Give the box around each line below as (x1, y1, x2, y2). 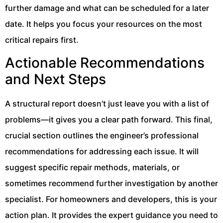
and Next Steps (5, 71, 106, 88)
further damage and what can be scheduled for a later (5, 2, 209, 13)
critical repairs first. (5, 34, 79, 45)
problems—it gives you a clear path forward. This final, (5, 114, 213, 125)
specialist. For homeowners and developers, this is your (5, 194, 217, 205)
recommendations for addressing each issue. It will (5, 146, 199, 157)
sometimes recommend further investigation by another (5, 178, 218, 189)
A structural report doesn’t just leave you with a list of (5, 99, 209, 109)
